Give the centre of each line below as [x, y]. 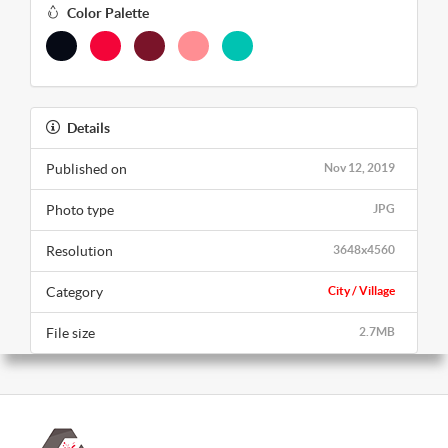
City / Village [361, 291]
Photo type [80, 210]
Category [74, 292]
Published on [86, 169]
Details [88, 128]
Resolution [79, 251]
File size [70, 333]
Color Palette [108, 13]
